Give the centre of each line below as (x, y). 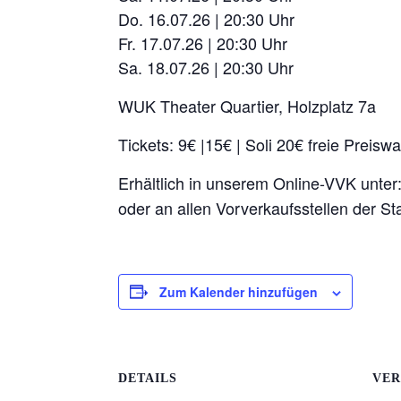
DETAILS (148, 378)
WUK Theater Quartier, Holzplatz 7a (247, 105)
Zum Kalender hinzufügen (239, 291)
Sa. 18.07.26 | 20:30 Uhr (206, 67)
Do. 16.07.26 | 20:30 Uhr (206, 18)
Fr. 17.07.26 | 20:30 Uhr (203, 43)
